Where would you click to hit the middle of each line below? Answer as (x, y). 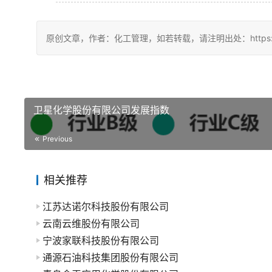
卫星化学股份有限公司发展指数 (101, 110)
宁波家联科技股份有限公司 (101, 240)
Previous (56, 139)
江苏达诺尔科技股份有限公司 (106, 206)
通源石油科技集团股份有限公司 (110, 257)
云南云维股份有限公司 (91, 223)
